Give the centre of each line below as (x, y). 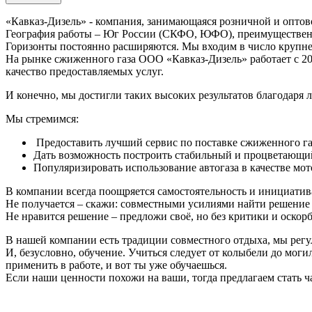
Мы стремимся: (42, 118)
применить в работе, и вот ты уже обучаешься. (116, 265)
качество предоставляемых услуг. (85, 71)
